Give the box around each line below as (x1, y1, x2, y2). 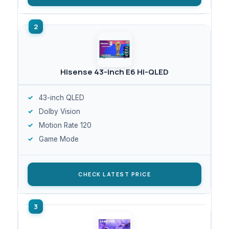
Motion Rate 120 (39, 121, 91, 129)
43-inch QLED (39, 93, 84, 102)
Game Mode (39, 134, 79, 143)
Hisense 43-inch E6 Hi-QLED (60, 66, 169, 77)
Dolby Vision (39, 107, 80, 116)
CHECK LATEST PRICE (78, 170, 151, 178)
